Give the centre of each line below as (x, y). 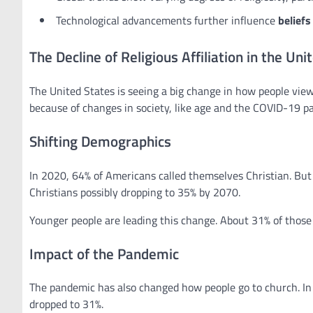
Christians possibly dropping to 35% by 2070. (135, 192)
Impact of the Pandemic (104, 253)
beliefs (294, 20)
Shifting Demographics (100, 141)
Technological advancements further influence (167, 20)
